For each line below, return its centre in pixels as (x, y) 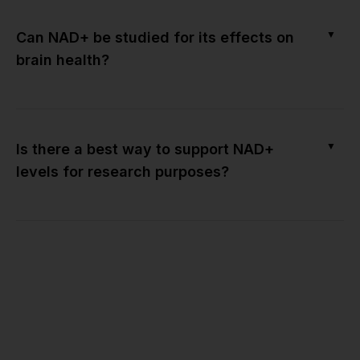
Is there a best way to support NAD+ (145, 149)
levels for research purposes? (123, 171)
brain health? (63, 59)
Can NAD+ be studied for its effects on (155, 37)
